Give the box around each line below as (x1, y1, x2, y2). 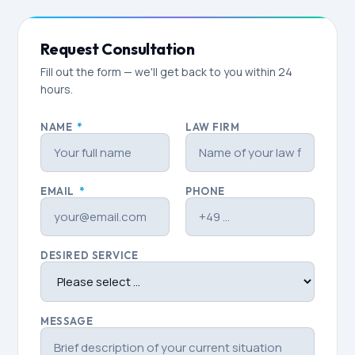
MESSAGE (40, 314, 94, 327)
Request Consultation (40, 38, 195, 59)
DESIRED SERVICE (40, 248, 139, 261)
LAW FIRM (185, 120, 240, 133)
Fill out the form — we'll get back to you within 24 (40, 63, 293, 79)
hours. (40, 81, 74, 97)
